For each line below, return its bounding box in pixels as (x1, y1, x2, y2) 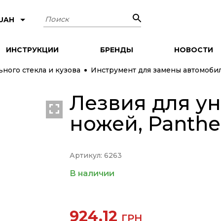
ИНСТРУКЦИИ (6, 45, 59, 54)
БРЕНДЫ (100, 45, 133, 54)
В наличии (69, 168, 114, 178)
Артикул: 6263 (69, 150, 122, 160)
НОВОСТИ (174, 45, 213, 54)
